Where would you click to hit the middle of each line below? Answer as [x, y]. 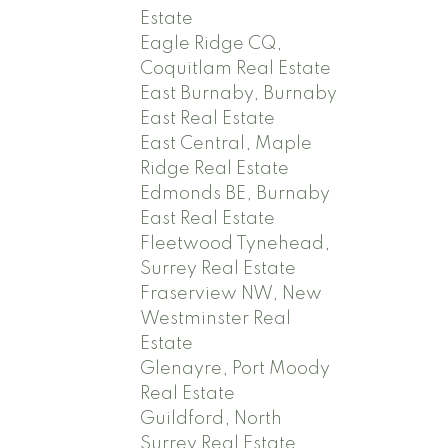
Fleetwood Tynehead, [235, 243]
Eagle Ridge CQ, [211, 43]
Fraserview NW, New [231, 293]
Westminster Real [216, 318]
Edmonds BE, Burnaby [235, 193]
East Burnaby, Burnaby [239, 93]
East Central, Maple [226, 143]
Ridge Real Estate [215, 168]
